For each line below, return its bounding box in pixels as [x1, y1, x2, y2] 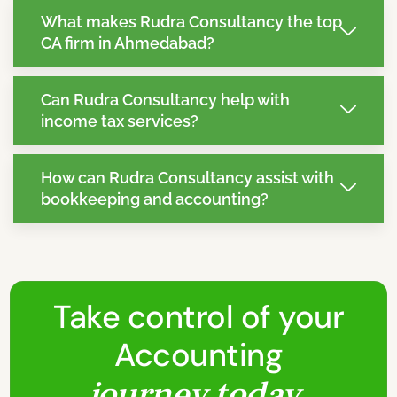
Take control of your [53, 296, 344, 339]
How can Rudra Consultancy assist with [41, 168, 334, 188]
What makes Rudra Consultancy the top [41, 12, 342, 32]
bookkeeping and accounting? [41, 190, 269, 209]
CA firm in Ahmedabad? [41, 34, 214, 53]
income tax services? [41, 112, 198, 131]
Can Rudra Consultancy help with [41, 90, 290, 110]
